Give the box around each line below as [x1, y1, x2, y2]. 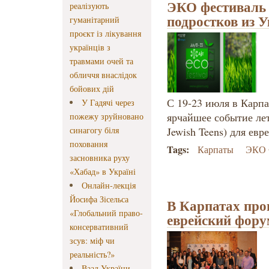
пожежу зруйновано [70, 110, 144, 122]
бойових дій [70, 83, 114, 95]
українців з [70, 41, 110, 53]
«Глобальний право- [70, 207, 143, 219]
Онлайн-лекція [82, 180, 136, 192]
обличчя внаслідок [70, 69, 137, 81]
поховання [70, 138, 107, 150]
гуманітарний [70, 14, 119, 26]
